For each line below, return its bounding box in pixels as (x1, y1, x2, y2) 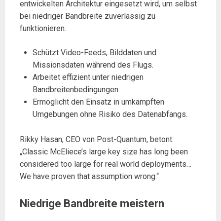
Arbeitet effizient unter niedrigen (32, 72, 144, 82)
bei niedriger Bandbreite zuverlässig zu (20, 11, 155, 21)
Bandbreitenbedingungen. (32, 84, 120, 94)
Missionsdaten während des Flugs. (32, 60, 153, 70)
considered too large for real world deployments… (20, 159, 191, 169)
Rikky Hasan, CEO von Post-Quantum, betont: (20, 134, 174, 144)
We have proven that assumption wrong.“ (20, 171, 159, 181)
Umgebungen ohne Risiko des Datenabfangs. (32, 109, 187, 119)
